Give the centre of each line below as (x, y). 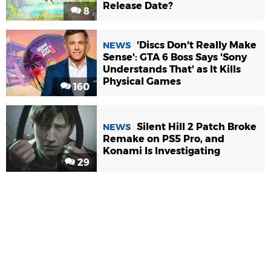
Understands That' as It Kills (172, 70)
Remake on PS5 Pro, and (164, 139)
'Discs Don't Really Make (197, 45)
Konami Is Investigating (162, 151)
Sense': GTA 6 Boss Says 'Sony (175, 57)
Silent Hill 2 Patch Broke (197, 127)
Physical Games (142, 82)
